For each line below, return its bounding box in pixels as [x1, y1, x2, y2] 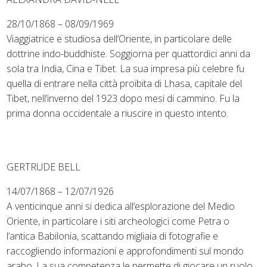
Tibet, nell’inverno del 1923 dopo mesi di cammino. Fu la [7, 91, 240, 105]
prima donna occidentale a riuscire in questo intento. [7, 106, 229, 120]
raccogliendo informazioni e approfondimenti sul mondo [7, 244, 244, 257]
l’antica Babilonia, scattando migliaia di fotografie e [7, 229, 219, 243]
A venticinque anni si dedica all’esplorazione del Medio [7, 199, 235, 213]
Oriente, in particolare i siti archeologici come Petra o [7, 214, 230, 228]
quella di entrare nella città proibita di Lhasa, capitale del [7, 76, 243, 90]
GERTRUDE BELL [7, 160, 81, 173]
